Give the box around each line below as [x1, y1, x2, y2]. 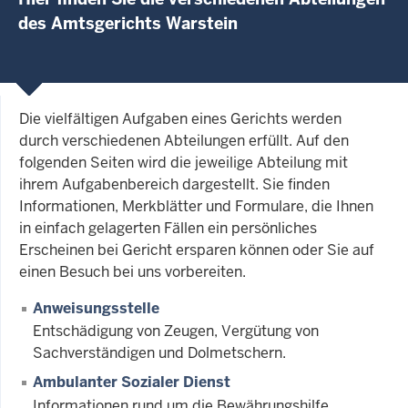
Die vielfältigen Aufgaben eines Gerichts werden [19, 108, 342, 128]
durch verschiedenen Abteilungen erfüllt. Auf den [19, 130, 349, 150]
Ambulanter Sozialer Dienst [33, 372, 230, 393]
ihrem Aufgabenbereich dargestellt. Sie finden [19, 174, 330, 194]
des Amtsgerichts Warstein [18, 12, 238, 34]
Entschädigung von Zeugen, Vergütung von [33, 321, 319, 342]
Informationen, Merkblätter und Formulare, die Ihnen [19, 196, 373, 216]
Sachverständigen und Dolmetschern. [33, 343, 286, 363]
